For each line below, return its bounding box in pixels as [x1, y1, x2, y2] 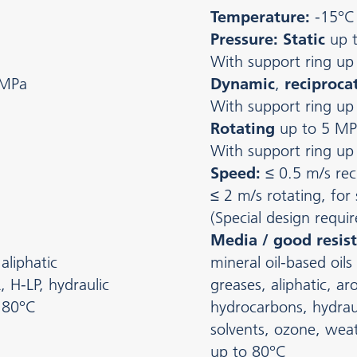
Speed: [210, 163, 265, 183]
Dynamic [210, 74, 275, 94]
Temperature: [210, 7, 315, 27]
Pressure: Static [210, 29, 330, 49]
